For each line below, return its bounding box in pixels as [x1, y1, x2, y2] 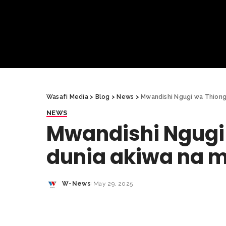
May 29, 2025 [93, 180, 133, 187]
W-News [62, 180, 91, 187]
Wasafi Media [46, 93, 88, 100]
